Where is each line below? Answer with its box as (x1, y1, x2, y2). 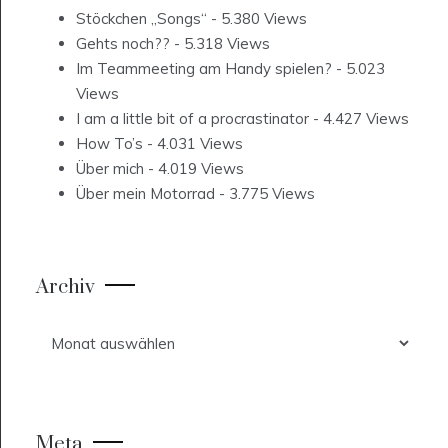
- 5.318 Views (170, 34, 270, 54)
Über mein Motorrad (76, 184, 215, 204)
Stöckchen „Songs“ (76, 9, 207, 29)
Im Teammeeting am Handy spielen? (76, 59, 332, 79)
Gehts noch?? (76, 34, 170, 54)
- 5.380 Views (207, 9, 307, 29)
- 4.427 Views (309, 109, 409, 129)
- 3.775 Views (215, 184, 315, 204)
